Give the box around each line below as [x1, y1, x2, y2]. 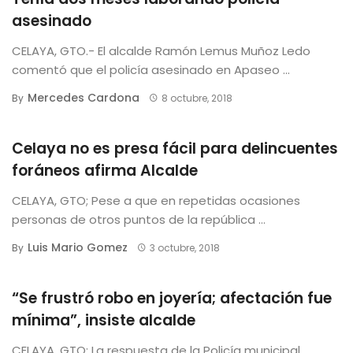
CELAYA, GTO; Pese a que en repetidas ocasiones [12, 191, 300, 209]
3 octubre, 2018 [149, 240, 220, 255]
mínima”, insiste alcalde [12, 309, 195, 331]
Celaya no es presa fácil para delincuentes [12, 137, 338, 159]
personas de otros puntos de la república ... [12, 210, 266, 228]
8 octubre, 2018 [161, 91, 232, 105]
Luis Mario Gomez [28, 239, 128, 255]
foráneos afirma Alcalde [12, 159, 198, 181]
